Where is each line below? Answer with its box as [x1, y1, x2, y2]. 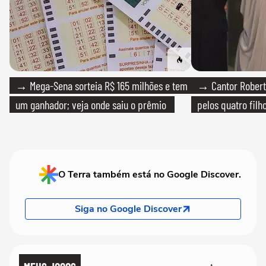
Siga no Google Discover [75, 202, 182, 216]
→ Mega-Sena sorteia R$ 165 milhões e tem [15, 78, 188, 93]
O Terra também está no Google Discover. [58, 167, 241, 181]
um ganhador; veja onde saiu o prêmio [15, 97, 166, 112]
